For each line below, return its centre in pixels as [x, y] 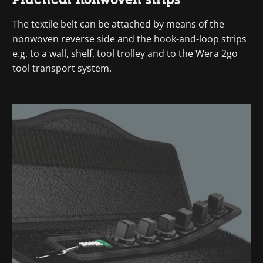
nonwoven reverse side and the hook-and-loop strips [130, 39]
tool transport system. [62, 68]
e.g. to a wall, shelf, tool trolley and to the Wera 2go [125, 53]
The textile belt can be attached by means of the [119, 24]
